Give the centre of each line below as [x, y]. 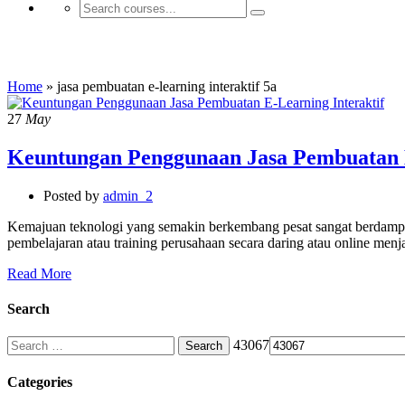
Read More [39, 273]
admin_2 [128, 195]
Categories [40, 382]
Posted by [71, 195]
